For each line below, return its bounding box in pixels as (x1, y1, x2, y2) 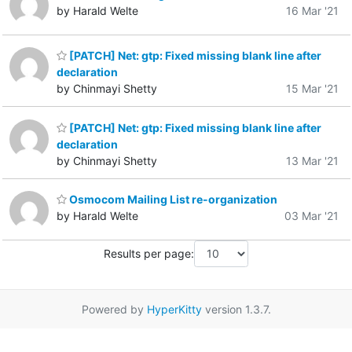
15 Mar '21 (286, 82, 339, 96)
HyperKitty (146, 302, 202, 316)
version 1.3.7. (201, 302, 271, 316)
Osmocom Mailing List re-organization (67, 192, 277, 207)
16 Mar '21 (286, 3, 339, 17)
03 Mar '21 (284, 209, 339, 223)
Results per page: (104, 247, 194, 261)
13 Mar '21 (286, 153, 339, 167)
